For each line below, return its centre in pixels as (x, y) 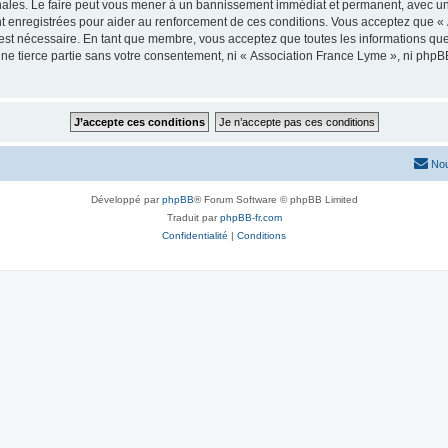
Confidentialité (195, 235)
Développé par (126, 199)
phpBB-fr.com (250, 217)
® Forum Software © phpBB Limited (275, 199)
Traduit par (193, 217)
